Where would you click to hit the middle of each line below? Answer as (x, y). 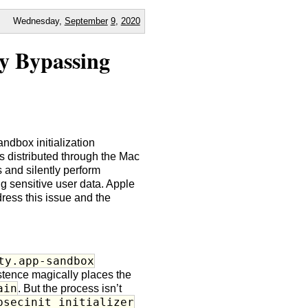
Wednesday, (38, 21)
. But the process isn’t (70, 288)
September (86, 21)
